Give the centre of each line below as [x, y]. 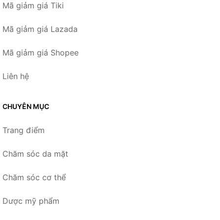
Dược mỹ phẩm [31, 201]
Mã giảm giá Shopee [41, 53]
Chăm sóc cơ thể [34, 177]
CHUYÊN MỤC [26, 106]
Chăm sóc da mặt [35, 154]
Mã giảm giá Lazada [40, 29]
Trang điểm [24, 130]
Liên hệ [16, 76]
